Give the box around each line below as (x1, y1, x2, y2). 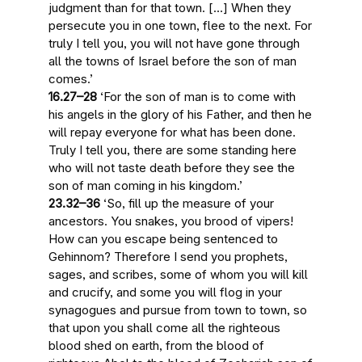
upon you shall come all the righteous (73, 320, 280, 335)
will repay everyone (48, 124, 158, 140)
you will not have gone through (130, 36, 300, 51)
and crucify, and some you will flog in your (48, 284, 282, 300)
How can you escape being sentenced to (48, 231, 278, 246)
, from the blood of (159, 338, 264, 353)
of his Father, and (169, 107, 271, 122)
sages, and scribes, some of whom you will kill (48, 267, 308, 282)
